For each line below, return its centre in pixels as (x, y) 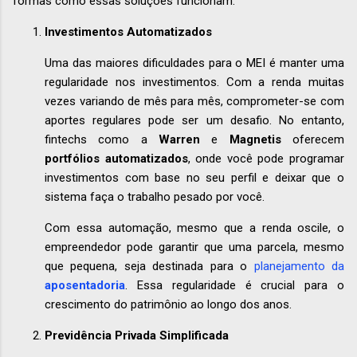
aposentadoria (85, 286)
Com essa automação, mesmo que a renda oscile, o (194, 228)
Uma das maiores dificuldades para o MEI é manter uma (194, 63)
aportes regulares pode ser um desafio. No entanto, (194, 121)
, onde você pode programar (266, 159)
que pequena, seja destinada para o (149, 267)
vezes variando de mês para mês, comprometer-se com (194, 102)
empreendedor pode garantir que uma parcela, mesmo (194, 247)
